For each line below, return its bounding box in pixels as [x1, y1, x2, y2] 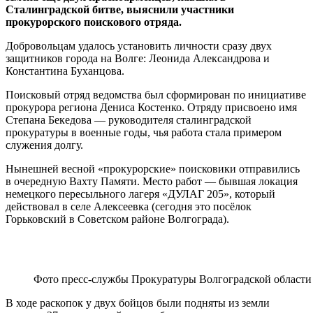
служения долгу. [6, 139, 83, 152]
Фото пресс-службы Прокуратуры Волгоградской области [34, 273, 312, 286]
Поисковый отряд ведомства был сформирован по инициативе [6, 89, 306, 101]
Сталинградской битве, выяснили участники [6, 3, 234, 16]
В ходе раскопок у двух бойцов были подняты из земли [6, 297, 270, 310]
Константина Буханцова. [6, 65, 124, 78]
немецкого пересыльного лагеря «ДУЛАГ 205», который [6, 188, 275, 201]
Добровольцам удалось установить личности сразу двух [6, 40, 272, 52]
